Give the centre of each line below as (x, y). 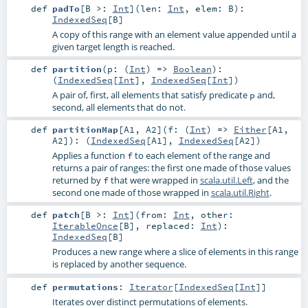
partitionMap (85, 130)
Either (250, 130)
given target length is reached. (113, 47)
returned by (77, 180)
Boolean (192, 69)
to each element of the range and (201, 156)
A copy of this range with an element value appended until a (174, 35)
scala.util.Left (226, 180)
